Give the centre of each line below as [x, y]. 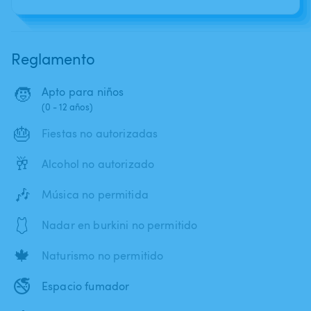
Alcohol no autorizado [98, 163]
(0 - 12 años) [67, 107]
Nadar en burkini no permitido [120, 225]
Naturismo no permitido [103, 255]
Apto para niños [83, 91]
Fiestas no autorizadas [100, 133]
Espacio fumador [86, 286]
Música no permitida [95, 194]
